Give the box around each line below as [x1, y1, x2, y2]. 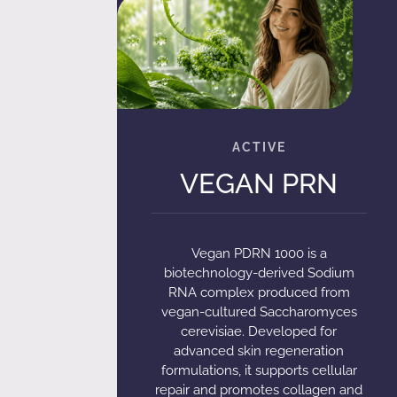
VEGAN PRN [180, 167, 339, 199]
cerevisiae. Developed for [181, 323, 338, 339]
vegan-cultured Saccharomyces [160, 303, 357, 320]
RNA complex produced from [167, 284, 350, 300]
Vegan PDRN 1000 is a [191, 245, 327, 261]
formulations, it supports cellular [160, 362, 357, 378]
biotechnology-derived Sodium [163, 264, 354, 281]
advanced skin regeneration [174, 342, 345, 359]
